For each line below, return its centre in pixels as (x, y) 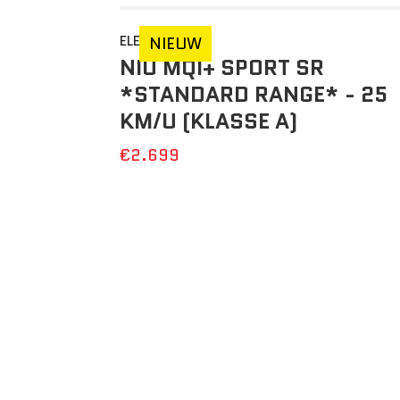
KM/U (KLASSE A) (209, 121)
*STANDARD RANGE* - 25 (254, 94)
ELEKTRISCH (159, 41)
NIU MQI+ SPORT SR (222, 67)
